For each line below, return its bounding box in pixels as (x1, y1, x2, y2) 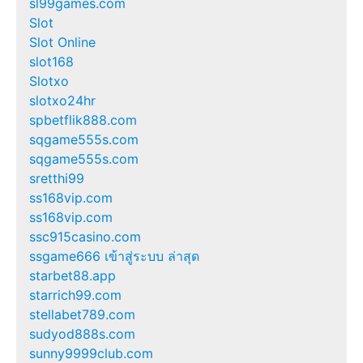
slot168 (29, 53, 74, 70)
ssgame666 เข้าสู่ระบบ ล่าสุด (29, 248, 199, 265)
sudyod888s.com (29, 326, 135, 343)
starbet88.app (29, 267, 116, 284)
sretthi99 (29, 170, 84, 187)
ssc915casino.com (29, 228, 141, 246)
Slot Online (29, 34, 96, 51)
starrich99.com (29, 287, 122, 304)
